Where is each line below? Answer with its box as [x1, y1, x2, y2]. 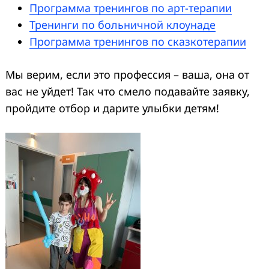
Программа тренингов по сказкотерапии [29, 34, 246, 49]
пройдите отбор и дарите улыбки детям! [5, 100, 219, 115]
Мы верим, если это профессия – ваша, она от [5, 67, 249, 82]
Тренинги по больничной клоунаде [29, 17, 216, 32]
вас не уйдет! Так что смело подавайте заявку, [5, 83, 250, 98]
